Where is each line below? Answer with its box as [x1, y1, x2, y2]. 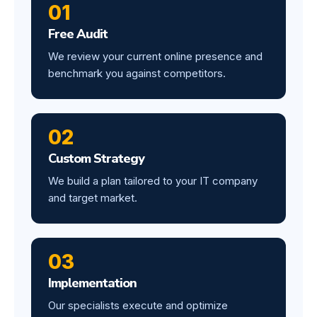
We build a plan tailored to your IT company [48, 173, 258, 188]
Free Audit [48, 25, 108, 42]
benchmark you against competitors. [48, 66, 226, 80]
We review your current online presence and [48, 49, 263, 63]
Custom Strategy [48, 149, 144, 167]
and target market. [48, 190, 137, 204]
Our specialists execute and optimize [48, 298, 228, 312]
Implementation [48, 274, 137, 292]
